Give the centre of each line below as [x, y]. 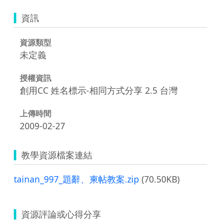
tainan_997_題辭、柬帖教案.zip [76, 179]
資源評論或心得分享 [61, 214]
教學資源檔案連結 [57, 155]
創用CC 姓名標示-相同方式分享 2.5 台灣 [99, 90]
